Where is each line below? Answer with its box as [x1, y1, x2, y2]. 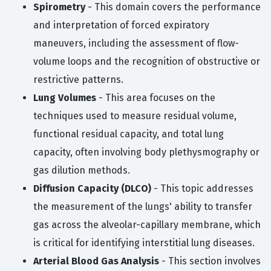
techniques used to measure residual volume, [33, 110, 237, 122]
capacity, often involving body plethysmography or [33, 146, 260, 158]
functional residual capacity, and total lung [33, 128, 224, 140]
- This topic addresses [151, 183, 253, 195]
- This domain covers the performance [85, 1, 261, 13]
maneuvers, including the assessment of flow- [33, 38, 239, 50]
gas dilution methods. [33, 165, 130, 177]
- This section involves [159, 255, 261, 267]
